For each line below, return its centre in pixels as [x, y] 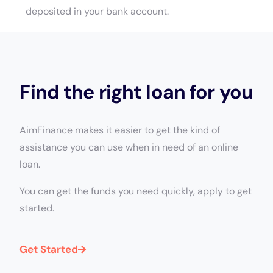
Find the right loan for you [136, 92]
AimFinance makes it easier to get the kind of [120, 130]
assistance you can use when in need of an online [129, 147]
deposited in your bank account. [99, 11]
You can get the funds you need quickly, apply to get [136, 191]
